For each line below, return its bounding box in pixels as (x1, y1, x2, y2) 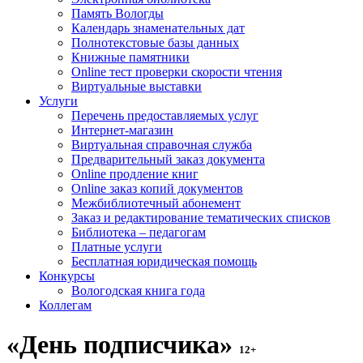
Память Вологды (71, 6, 164, 20)
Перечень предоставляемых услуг (71, 109, 258, 122)
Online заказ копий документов (71, 181, 243, 195)
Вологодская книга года (71, 284, 205, 297)
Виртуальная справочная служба (71, 138, 252, 152)
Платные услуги (71, 240, 162, 254)
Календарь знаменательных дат (71, 21, 245, 35)
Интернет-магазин (71, 123, 173, 137)
